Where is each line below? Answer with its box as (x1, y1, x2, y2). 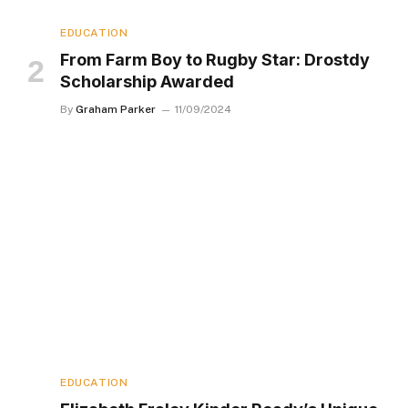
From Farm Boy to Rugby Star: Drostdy (60, 50, 370, 70)
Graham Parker (76, 103, 156, 117)
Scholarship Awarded (60, 72, 234, 92)
